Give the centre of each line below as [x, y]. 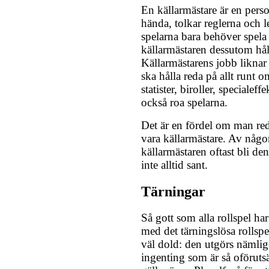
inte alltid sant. [174, 165]
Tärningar [173, 191]
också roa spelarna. [184, 102]
